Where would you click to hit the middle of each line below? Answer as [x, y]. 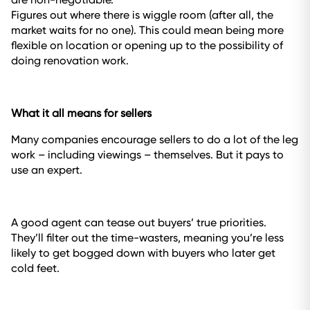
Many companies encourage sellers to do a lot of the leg [155, 139]
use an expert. [47, 170]
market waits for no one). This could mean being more [147, 30]
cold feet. [35, 268]
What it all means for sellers [81, 113]
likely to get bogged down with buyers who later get [143, 253]
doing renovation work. [70, 61]
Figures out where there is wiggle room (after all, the [142, 15]
